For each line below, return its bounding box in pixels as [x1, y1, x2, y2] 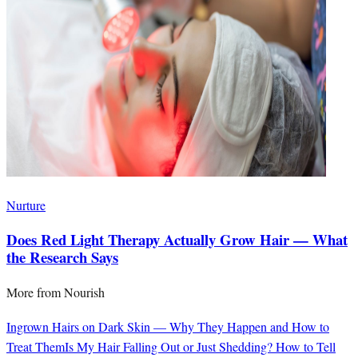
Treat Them [6, 338, 65, 356]
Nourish [64, 284, 105, 301]
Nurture [6, 196, 46, 213]
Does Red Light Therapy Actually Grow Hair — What [6, 229, 348, 251]
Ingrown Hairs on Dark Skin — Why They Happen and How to [6, 318, 329, 336]
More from [6, 284, 64, 301]
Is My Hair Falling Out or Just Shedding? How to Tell [65, 338, 336, 356]
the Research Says [6, 246, 118, 268]
